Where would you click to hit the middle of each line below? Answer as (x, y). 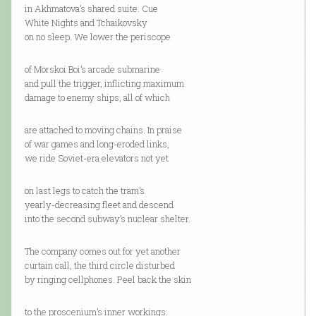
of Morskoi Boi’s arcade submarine (92, 69)
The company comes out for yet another (102, 251)
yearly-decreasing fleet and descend (99, 205)
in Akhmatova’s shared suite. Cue (91, 9)
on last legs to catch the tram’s (84, 191)
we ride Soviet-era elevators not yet (96, 158)
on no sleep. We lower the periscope (97, 37)
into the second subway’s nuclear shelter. (107, 219)
